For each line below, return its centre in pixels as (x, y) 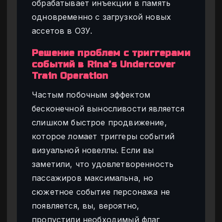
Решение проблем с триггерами (111, 53)
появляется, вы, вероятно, (86, 206)
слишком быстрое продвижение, (99, 123)
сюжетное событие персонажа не (101, 192)
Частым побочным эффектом (91, 95)
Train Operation (70, 76)
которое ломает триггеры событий (103, 137)
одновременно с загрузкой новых (102, 17)
